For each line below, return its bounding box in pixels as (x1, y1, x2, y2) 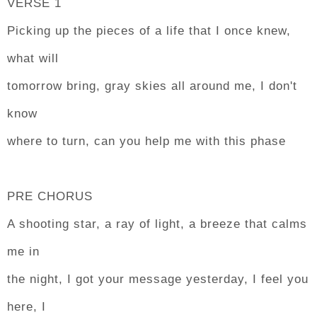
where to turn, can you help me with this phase (7, 134, 286, 148)
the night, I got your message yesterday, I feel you (7, 272, 309, 286)
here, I (7, 300, 46, 313)
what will (7, 52, 59, 65)
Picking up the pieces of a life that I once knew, (7, 24, 291, 38)
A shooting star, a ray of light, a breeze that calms (7, 217, 307, 231)
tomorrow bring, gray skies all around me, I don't (7, 79, 297, 93)
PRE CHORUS (7, 190, 93, 203)
